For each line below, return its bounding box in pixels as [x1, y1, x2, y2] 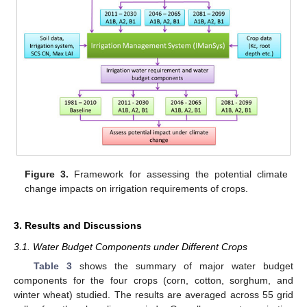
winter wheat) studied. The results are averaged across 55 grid [14, 289, 293, 301]
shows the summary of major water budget [71, 260, 294, 272]
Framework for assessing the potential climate [69, 169, 288, 180]
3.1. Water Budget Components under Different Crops [14, 241, 247, 253]
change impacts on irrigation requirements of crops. [25, 183, 249, 195]
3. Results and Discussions [14, 220, 142, 232]
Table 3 [33, 260, 72, 272]
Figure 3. [25, 169, 69, 180]
